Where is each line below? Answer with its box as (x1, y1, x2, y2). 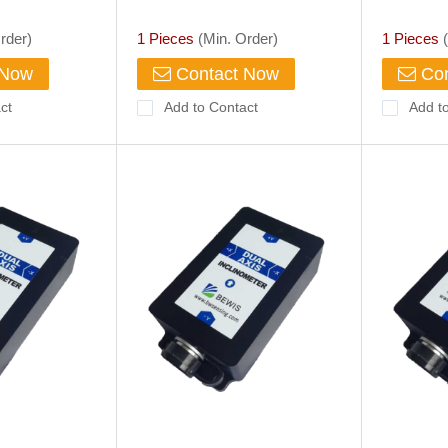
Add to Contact (163, 99, 258, 115)
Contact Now (170, 64, 279, 84)
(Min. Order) (193, 30, 278, 47)
